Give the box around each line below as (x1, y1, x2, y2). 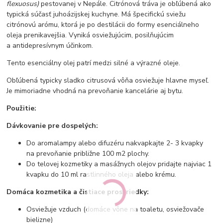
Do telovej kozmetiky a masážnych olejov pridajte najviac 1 (26, 159, 212, 169)
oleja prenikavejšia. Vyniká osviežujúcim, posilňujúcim (6, 30, 174, 40)
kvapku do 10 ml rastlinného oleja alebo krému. (26, 169, 177, 179)
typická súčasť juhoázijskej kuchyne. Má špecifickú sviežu (6, 9, 186, 19)
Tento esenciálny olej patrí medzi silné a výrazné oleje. (6, 58, 183, 68)
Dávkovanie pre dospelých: (6, 120, 99, 130)
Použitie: (6, 103, 37, 113)
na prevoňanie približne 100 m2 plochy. (26, 148, 150, 158)
